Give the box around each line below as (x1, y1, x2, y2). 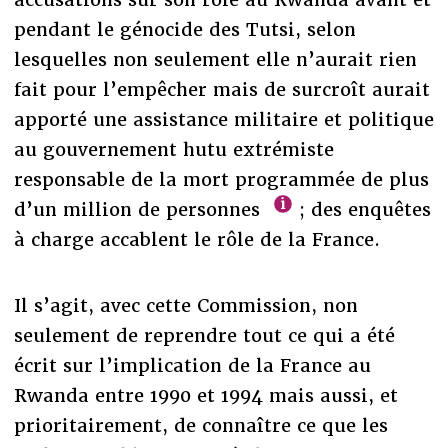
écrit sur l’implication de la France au (13, 354, 371, 378)
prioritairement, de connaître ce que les (13, 414, 388, 438)
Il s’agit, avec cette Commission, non (13, 294, 358, 318)
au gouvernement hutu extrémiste (13, 138, 334, 162)
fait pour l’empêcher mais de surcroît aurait (13, 78, 430, 102)
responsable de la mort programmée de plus (13, 168, 429, 192)
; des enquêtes (293, 198, 432, 222)
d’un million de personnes (13, 198, 266, 222)
